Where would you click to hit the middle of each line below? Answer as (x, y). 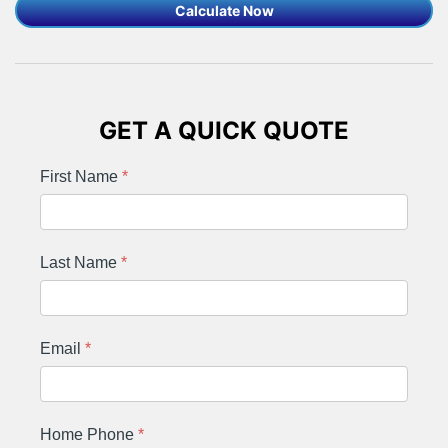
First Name (81, 176)
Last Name (80, 262)
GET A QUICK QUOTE (224, 130)
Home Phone (89, 434)
